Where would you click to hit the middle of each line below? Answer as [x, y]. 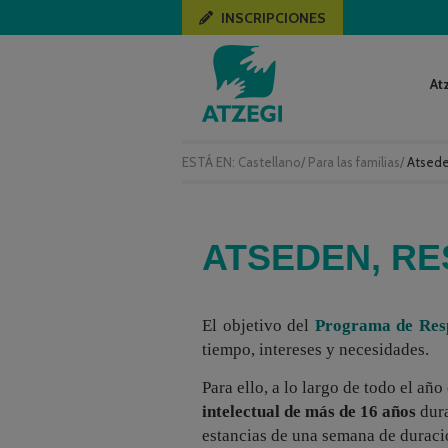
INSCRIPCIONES [273, 18]
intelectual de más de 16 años [309, 411]
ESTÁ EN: [210, 162]
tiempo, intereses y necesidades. [315, 349]
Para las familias [354, 162]
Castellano [269, 162]
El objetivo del [258, 325]
